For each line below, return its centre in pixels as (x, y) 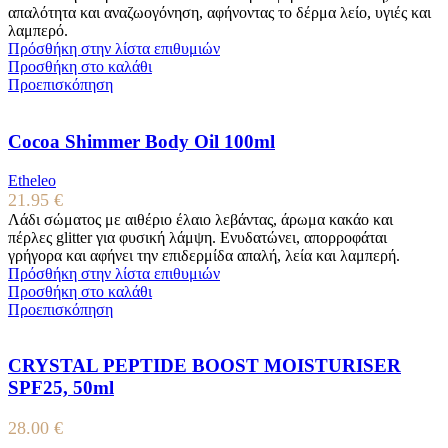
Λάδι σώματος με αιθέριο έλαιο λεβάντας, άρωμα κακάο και (200, 219)
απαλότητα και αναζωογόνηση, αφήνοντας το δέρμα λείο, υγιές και (219, 13)
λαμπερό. (38, 31)
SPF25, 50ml (61, 388)
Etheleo (32, 180)
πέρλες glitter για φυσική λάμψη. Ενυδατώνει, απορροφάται (197, 237)
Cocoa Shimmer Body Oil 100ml (141, 141)
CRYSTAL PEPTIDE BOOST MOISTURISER (204, 366)
